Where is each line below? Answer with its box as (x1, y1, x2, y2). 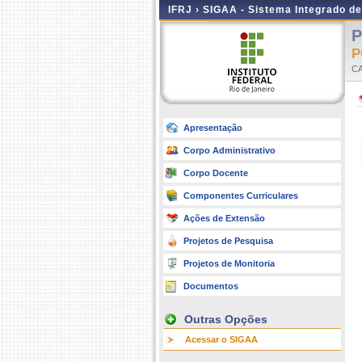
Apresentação (183, 123, 242, 133)
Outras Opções (184, 313, 267, 326)
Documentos (183, 281, 238, 291)
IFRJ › (168, 4, 203, 15)
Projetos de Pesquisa (183, 236, 273, 246)
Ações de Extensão (183, 213, 265, 223)
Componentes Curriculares (183, 191, 298, 200)
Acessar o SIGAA (185, 335, 258, 344)
